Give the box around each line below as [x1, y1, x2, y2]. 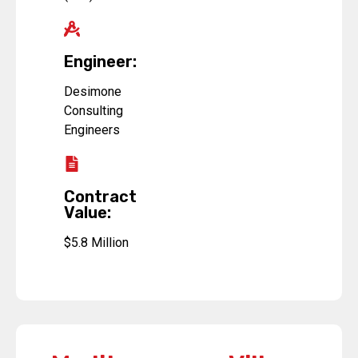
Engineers [64, 122, 120, 138]
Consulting [64, 103, 123, 119]
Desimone [64, 84, 121, 100]
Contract [64, 187, 137, 207]
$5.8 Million [64, 235, 129, 251]
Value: [64, 203, 111, 223]
